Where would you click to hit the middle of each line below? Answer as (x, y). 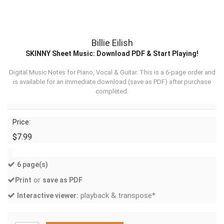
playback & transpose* (117, 196)
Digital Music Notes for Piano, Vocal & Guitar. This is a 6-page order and (112, 72)
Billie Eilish (112, 43)
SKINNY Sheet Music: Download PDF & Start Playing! (112, 53)
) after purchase (188, 82)
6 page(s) (32, 165)
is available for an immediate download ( (71, 82)
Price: (21, 122)
